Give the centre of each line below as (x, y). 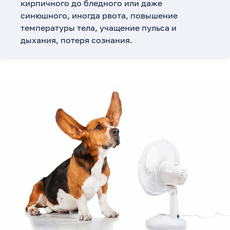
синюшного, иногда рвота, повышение (99, 15)
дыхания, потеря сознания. (76, 40)
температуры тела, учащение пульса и (99, 27)
